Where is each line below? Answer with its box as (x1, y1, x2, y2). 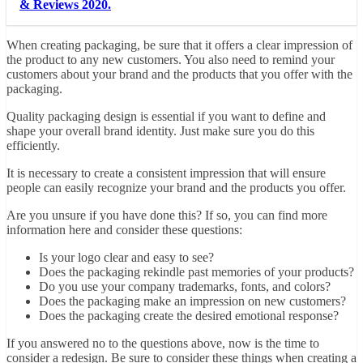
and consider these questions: (91, 223, 242, 237)
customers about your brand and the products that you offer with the (6, 67, 352, 82)
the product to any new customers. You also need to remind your (6, 53, 335, 67)
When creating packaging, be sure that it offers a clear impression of (6, 38, 352, 53)
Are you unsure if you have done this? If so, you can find (6, 208, 301, 223)
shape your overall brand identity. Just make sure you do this (6, 124, 314, 139)
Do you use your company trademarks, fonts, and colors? (39, 280, 331, 294)
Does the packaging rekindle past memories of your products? (39, 265, 354, 280)
